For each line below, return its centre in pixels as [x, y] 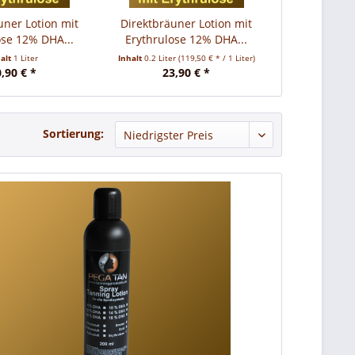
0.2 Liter [161, 58]
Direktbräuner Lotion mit [187, 23]
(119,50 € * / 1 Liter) [216, 58]
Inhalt [131, 58]
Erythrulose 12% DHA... [187, 39]
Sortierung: [73, 134]
